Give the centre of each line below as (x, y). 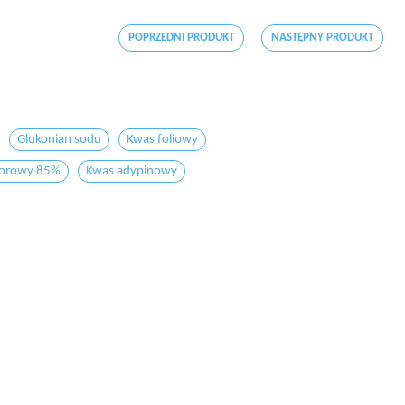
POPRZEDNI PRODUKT (181, 38)
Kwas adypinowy (132, 171)
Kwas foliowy (162, 140)
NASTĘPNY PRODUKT (322, 38)
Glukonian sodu (59, 140)
